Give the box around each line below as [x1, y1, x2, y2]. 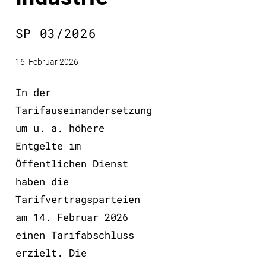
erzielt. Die [15, 245, 87, 259]
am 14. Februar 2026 [15, 210, 128, 224]
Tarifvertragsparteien [15, 192, 140, 206]
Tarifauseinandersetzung [15, 103, 152, 117]
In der [15, 85, 51, 99]
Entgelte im [15, 138, 81, 153]
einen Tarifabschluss [15, 227, 134, 242]
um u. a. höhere [15, 121, 104, 135]
